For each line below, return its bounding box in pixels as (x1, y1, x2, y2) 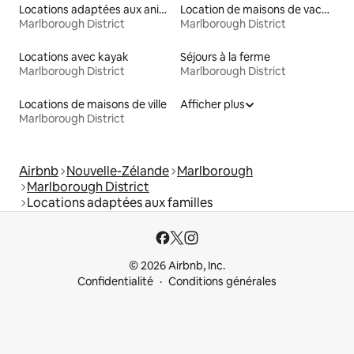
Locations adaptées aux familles (27, 194, 213, 212)
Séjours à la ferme (180, 50, 270, 65)
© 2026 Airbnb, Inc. (129, 258, 225, 273)
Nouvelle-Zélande (66, 163, 169, 180)
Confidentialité (77, 274, 153, 289)
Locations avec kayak (19, 50, 129, 65)
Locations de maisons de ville (19, 97, 167, 112)
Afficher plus (180, 97, 245, 112)
